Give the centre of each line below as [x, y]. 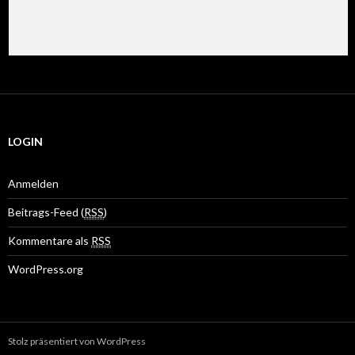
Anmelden [33, 183]
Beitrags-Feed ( [46, 212]
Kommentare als [50, 240]
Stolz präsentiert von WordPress [77, 341]
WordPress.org [46, 269]
